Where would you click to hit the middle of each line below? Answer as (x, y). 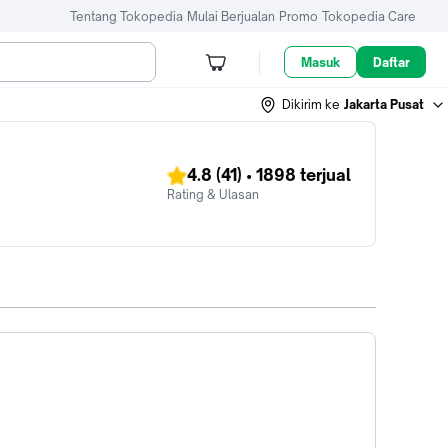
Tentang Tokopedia (126, 16)
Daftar (392, 62)
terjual (323, 175)
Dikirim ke (311, 104)
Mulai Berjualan (231, 16)
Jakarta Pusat (384, 104)
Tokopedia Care (369, 16)
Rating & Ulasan (213, 194)
